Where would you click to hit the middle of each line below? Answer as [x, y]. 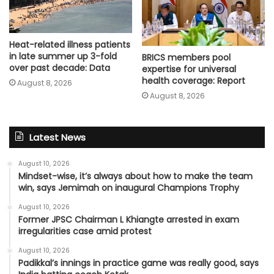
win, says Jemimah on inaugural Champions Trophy [129, 188]
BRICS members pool [186, 58]
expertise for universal [189, 69]
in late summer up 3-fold [63, 57]
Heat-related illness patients [70, 45]
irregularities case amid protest [85, 231]
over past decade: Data [60, 68]
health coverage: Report [194, 81]
